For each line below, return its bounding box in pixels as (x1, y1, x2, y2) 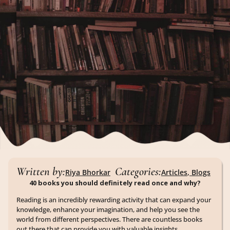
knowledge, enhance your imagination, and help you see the (16, 205, 200, 215)
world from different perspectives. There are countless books (16, 215, 202, 224)
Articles (161, 167, 187, 177)
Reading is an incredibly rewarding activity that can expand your (16, 195, 211, 205)
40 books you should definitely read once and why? (29, 178, 201, 187)
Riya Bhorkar (65, 167, 110, 177)
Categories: (115, 164, 161, 178)
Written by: (16, 164, 65, 178)
